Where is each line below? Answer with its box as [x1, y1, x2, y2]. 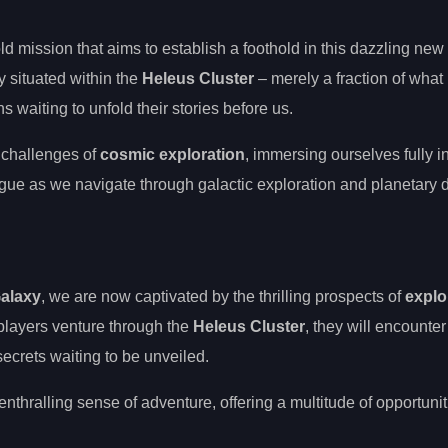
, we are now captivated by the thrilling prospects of [41, 287, 405, 305]
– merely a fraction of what [254, 69, 443, 87]
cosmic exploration [100, 145, 245, 163]
